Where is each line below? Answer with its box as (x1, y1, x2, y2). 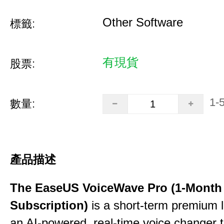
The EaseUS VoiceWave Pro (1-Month (10, 181, 222, 194)
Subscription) (10, 198, 88, 212)
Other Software (102, 15, 183, 29)
